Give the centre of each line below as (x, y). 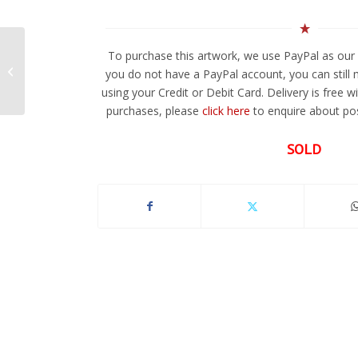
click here (226, 111)
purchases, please (154, 111)
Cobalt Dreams (64, 70)
